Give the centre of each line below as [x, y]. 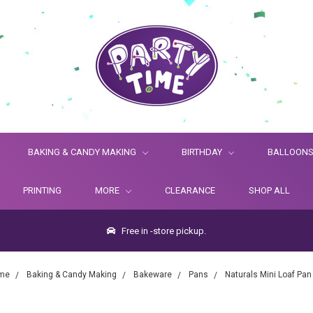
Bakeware [153, 275]
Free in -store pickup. [163, 231]
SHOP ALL [269, 190]
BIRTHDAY [203, 152]
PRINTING [42, 190]
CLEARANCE [190, 190]
